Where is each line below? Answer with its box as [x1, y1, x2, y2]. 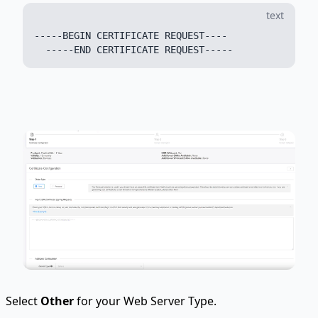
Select [6, 293, 40, 309]
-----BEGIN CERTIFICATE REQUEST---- [34, 30, 227, 42]
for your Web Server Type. [74, 293, 216, 309]
